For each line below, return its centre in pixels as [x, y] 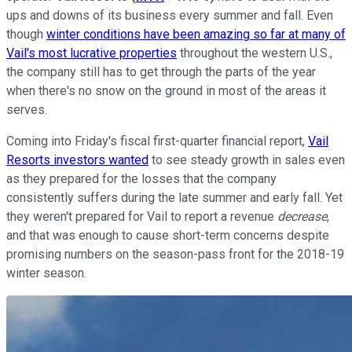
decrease [302, 216]
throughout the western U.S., [255, 53]
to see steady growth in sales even [247, 159]
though [26, 34]
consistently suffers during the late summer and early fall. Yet [174, 197]
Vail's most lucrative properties [92, 53]
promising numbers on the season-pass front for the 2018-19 [175, 254]
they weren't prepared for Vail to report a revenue [142, 216]
